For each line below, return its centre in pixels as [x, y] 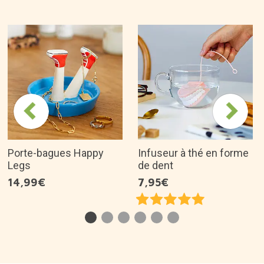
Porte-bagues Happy [56, 169]
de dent [156, 181]
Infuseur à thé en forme [193, 169]
